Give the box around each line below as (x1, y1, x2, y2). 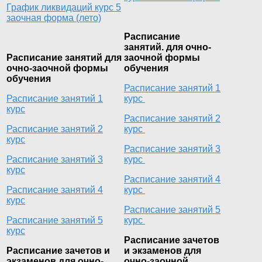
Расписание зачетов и (6, 245, 110, 256)
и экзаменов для (124, 245, 201, 256)
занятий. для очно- (124, 42, 211, 52)
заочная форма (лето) (6, 12, 101, 23)
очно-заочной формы (6, 63, 108, 73)
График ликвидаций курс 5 (6, 2, 121, 12)
